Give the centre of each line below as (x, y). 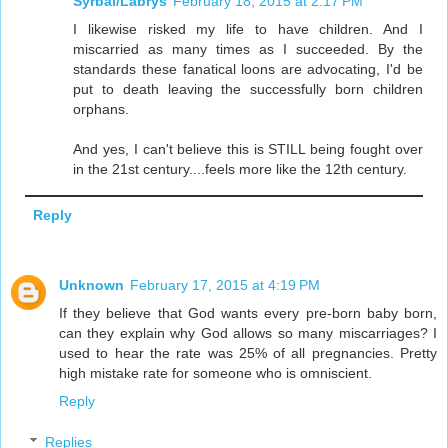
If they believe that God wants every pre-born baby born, (248, 312)
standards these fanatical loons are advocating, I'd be (248, 69)
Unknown (91, 284)
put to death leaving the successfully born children (248, 89)
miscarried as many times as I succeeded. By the (248, 49)
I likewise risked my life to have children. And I (248, 29)
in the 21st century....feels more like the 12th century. (240, 169)
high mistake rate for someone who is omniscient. (215, 372)
